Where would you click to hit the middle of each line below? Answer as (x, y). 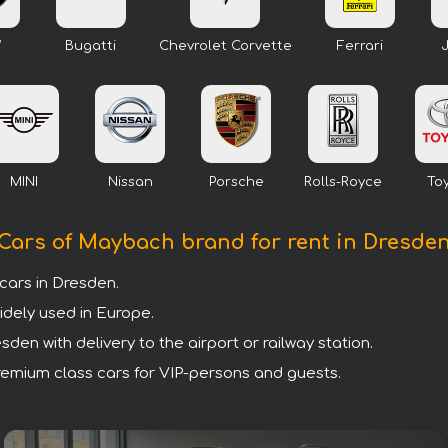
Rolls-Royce (343, 181)
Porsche (236, 181)
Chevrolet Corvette (225, 46)
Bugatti (90, 46)
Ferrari (359, 46)
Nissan (130, 181)
